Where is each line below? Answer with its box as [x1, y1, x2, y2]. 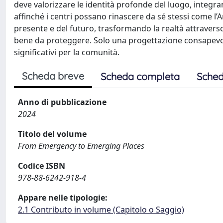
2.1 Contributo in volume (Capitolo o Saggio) [18, 204, 184, 215]
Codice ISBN [18, 160, 65, 171]
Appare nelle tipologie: [18, 192, 108, 203]
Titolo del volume [18, 128, 87, 139]
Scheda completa [101, 70, 180, 83]
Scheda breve [22, 69, 84, 82]
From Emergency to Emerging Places [18, 140, 144, 151]
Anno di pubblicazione [18, 96, 107, 108]
